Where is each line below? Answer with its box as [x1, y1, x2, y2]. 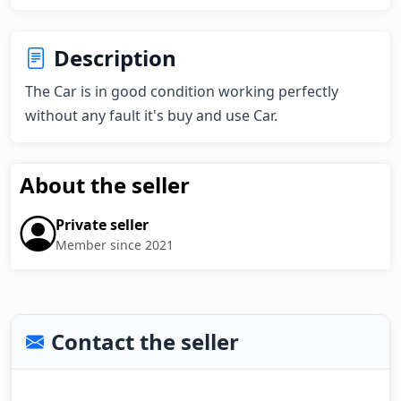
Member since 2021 [55, 235, 174, 253]
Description [54, 43, 176, 73]
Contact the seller [51, 327, 239, 356]
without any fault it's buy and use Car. [25, 106, 277, 125]
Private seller [55, 214, 149, 235]
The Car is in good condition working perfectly [25, 81, 338, 101]
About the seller [20, 170, 190, 200]
